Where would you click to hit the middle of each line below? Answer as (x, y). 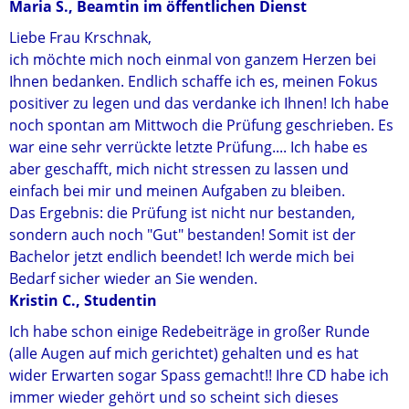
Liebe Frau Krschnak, (80, 37)
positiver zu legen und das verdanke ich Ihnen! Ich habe (199, 103)
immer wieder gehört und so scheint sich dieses (174, 397)
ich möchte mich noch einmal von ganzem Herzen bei (193, 59)
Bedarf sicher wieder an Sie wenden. (133, 278)
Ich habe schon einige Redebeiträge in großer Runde (189, 331)
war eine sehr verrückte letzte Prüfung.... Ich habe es (189, 147)
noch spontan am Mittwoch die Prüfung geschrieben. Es (201, 125)
